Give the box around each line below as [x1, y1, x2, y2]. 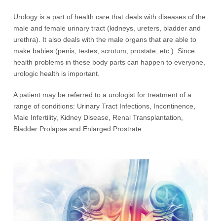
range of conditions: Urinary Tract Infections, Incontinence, [13, 102, 195, 110]
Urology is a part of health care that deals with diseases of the [13, 13, 206, 21]
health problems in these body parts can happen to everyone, [13, 58, 205, 66]
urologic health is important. [13, 70, 100, 77]
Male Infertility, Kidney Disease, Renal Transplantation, [13, 113, 183, 121]
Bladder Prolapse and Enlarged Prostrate [13, 125, 142, 133]
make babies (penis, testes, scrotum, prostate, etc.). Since [13, 47, 195, 55]
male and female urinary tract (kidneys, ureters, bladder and [13, 24, 201, 32]
